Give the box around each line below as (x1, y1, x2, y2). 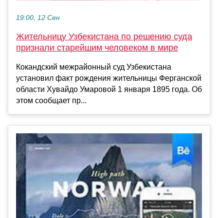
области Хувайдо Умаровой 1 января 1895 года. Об (16, 85, 202, 94)
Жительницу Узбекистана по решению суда (16, 32, 192, 42)
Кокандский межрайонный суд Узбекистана (16, 63, 171, 72)
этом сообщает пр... (16, 96, 87, 105)
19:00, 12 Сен (16, 14, 60, 22)
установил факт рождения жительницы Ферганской (16, 74, 201, 83)
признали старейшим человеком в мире (16, 43, 178, 53)
